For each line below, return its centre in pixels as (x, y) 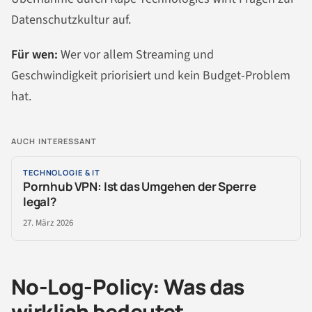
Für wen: (34, 54)
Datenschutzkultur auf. (71, 19)
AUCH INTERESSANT (54, 141)
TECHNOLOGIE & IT (62, 172)
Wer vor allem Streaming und (136, 54)
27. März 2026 (48, 223)
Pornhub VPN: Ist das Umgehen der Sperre (140, 186)
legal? (40, 201)
